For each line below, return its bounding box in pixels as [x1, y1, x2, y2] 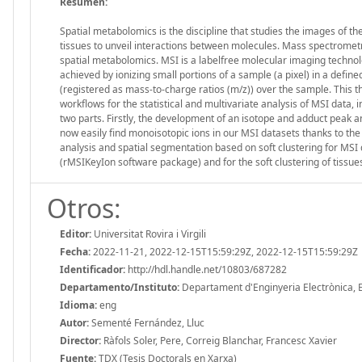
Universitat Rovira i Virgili [91, 226, 206, 241]
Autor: [60, 315, 89, 330]
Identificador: [60, 262, 125, 276]
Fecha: [60, 244, 90, 259]
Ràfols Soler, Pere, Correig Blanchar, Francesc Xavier [101, 333, 337, 347]
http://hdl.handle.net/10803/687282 [125, 262, 287, 276]
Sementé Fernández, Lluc [89, 315, 204, 330]
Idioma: [60, 297, 97, 312]
